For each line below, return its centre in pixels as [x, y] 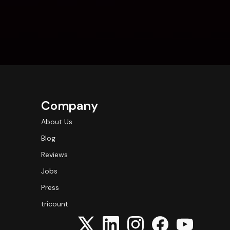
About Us [57, 122]
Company [70, 106]
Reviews [54, 155]
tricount [55, 204]
